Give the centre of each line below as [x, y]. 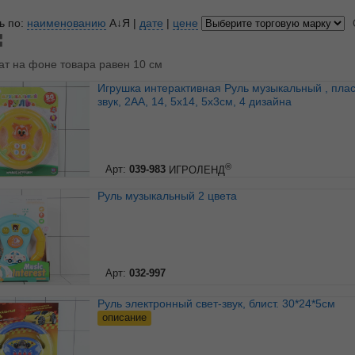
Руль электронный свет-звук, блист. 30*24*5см [219, 304]
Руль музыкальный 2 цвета [170, 196]
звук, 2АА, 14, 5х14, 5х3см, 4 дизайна [194, 102]
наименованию [66, 23]
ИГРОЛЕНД [197, 170]
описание [124, 318]
